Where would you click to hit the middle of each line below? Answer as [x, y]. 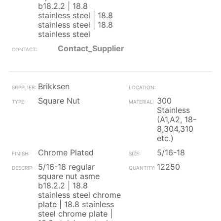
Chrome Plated [66, 152]
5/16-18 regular [66, 167]
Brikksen [54, 86]
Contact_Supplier [91, 48]
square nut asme [69, 176]
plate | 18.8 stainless [76, 204]
